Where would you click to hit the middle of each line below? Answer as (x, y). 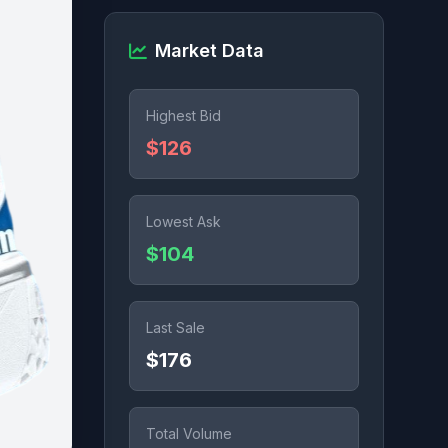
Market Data (209, 50)
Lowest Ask (183, 221)
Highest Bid (183, 115)
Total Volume (189, 433)
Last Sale (175, 327)
